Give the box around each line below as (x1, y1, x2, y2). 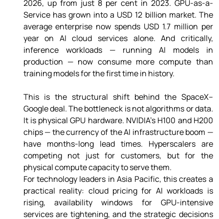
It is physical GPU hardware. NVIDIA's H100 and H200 (23, 115, 213, 126)
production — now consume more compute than (23, 56, 213, 67)
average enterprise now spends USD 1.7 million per (23, 21, 213, 32)
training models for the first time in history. (23, 68, 176, 79)
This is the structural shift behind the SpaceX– (23, 91, 213, 103)
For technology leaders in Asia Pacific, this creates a (23, 174, 213, 185)
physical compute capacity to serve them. (23, 162, 173, 173)
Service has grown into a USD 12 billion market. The (23, 9, 213, 21)
